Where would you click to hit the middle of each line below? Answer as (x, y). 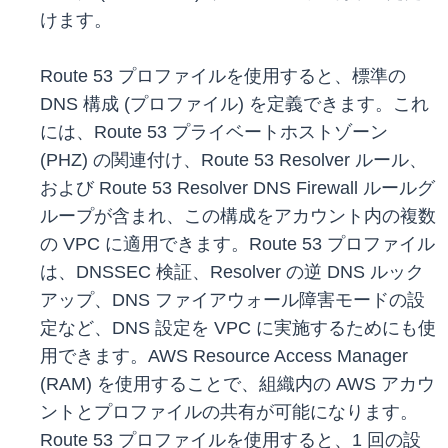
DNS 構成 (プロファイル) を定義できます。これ (234, 104)
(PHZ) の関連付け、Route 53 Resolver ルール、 (233, 160)
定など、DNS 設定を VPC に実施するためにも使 (238, 328)
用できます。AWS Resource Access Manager (224, 356)
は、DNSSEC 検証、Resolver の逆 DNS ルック (232, 272)
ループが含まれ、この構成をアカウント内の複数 (238, 216)
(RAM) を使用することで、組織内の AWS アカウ (237, 384)
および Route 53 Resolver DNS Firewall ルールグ (237, 188)
